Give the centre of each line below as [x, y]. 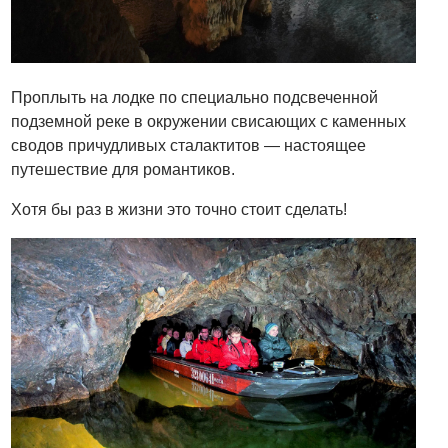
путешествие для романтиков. [123, 169]
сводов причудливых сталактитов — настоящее [189, 145]
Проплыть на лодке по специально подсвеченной [195, 97]
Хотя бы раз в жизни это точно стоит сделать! [179, 209]
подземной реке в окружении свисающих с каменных [209, 121]
